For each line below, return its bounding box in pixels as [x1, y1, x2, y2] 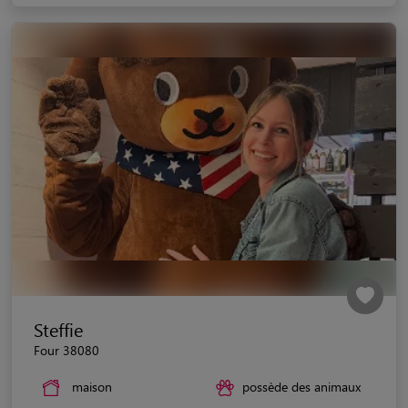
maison [72, 377, 112, 395]
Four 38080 [34, 341, 99, 359]
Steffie [34, 316, 83, 342]
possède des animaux [242, 377, 361, 395]
